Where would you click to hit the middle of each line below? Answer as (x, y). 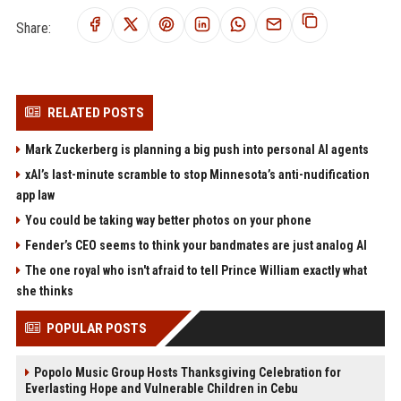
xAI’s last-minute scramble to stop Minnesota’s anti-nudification (197, 175)
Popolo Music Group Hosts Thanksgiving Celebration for (187, 373)
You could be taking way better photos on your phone (168, 221)
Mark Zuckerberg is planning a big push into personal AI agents (196, 150)
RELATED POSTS (95, 113)
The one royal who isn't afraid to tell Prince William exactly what (196, 271)
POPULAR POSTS (96, 329)
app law (35, 196)
